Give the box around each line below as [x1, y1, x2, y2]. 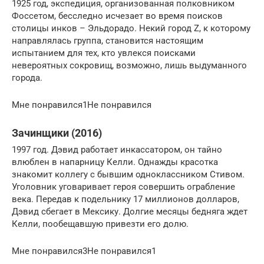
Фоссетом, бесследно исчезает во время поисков [12, 11, 223, 21]
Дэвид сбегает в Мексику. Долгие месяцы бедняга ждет [12, 206, 247, 217]
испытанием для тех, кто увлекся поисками [12, 48, 196, 58]
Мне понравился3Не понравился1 [12, 246, 156, 256]
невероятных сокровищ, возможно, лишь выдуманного [12, 60, 247, 71]
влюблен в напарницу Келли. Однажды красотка [12, 157, 218, 167]
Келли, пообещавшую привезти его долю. [12, 219, 189, 229]
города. [12, 72, 42, 83]
